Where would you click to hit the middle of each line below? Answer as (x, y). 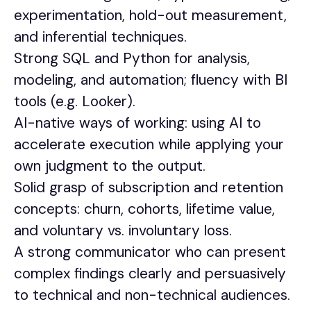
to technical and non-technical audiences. (152, 295)
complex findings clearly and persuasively (150, 274)
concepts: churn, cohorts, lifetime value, (144, 209)
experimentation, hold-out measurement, (150, 15)
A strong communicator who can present (150, 252)
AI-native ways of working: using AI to (137, 123)
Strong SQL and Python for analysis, (132, 58)
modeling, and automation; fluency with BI (151, 80)
